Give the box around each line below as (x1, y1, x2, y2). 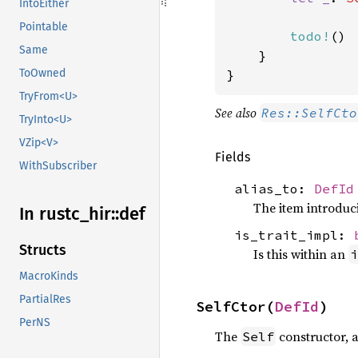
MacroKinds (19, 269, 78, 284)
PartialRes (19, 292, 71, 307)
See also (215, 103, 260, 121)
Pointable (19, 20, 68, 34)
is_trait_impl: (234, 226, 354, 243)
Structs (19, 241, 66, 260)
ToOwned (19, 66, 66, 81)
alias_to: (234, 181, 314, 197)
